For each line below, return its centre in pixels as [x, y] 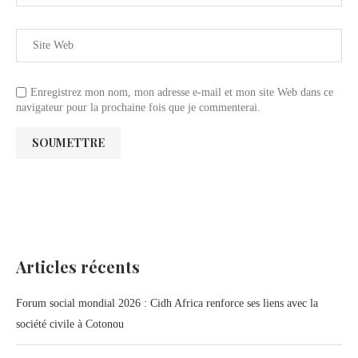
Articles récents [78, 267]
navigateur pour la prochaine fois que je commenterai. [138, 108]
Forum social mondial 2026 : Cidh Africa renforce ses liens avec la [167, 304]
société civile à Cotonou [70, 324]
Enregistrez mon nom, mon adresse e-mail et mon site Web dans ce [182, 93]
